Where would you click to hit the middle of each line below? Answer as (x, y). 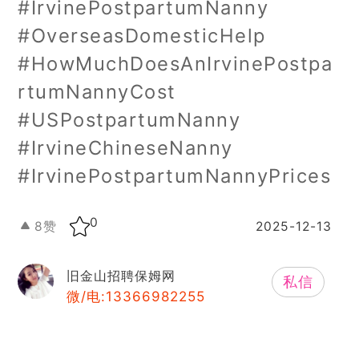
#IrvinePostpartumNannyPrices (175, 175)
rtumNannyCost (97, 91)
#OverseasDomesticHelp (142, 35)
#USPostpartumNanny (129, 119)
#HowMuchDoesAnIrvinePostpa (175, 63)
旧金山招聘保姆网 (121, 276)
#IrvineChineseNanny (125, 147)
